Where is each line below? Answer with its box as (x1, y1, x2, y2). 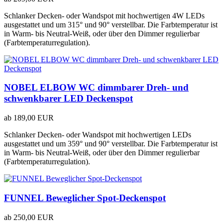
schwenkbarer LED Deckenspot (4, 93, 133, 104)
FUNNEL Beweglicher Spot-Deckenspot (4, 192, 166, 203)
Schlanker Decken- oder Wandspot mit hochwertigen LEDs (4, 130, 191, 139)
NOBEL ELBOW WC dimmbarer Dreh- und (4, 82, 189, 93)
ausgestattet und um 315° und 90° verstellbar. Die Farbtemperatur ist (4, 20, 218, 29)
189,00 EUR (13, 113, 54, 122)
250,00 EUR (13, 213, 54, 222)
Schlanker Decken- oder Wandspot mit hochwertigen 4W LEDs (4, 11, 205, 20)
